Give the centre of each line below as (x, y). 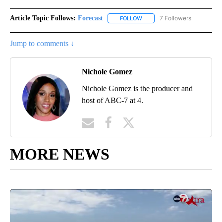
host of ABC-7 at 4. (112, 101)
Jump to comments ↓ (42, 44)
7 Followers (175, 18)
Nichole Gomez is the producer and (137, 89)
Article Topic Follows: (43, 18)
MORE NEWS (60, 154)
